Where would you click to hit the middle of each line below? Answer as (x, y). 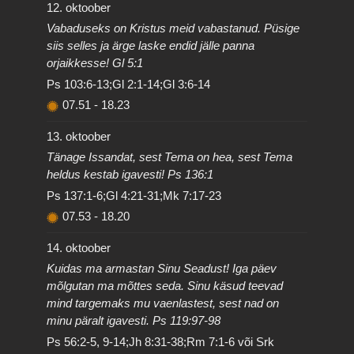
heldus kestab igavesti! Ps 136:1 (130, 174)
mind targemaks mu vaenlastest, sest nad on (163, 303)
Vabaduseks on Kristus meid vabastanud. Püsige (173, 28)
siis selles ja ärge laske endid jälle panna (151, 45)
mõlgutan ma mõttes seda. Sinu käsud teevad (165, 286)
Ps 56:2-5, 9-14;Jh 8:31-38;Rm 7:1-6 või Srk (161, 341)
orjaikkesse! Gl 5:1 (95, 63)
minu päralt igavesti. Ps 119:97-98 (134, 320)
